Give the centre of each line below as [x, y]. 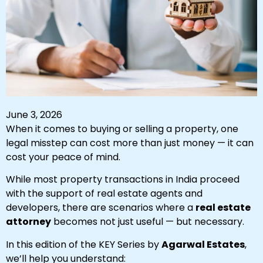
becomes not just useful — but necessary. [148, 222]
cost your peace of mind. [63, 157]
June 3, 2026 [34, 114]
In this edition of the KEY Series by [84, 244]
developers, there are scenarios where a [101, 208]
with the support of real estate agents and [104, 194]
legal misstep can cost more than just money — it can [130, 143]
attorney [28, 222]
